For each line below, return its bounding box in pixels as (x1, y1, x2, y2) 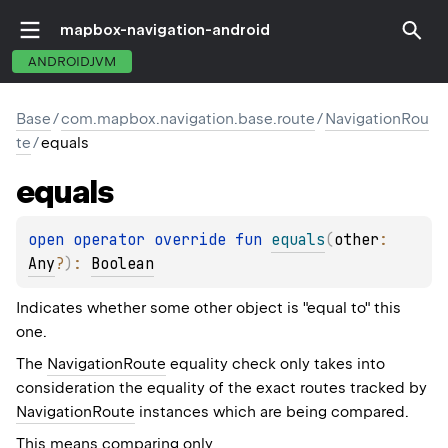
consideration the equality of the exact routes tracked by (16, 379, 427, 398)
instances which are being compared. (135, 403, 409, 422)
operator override (73, 230, 235, 251)
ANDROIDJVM (28, 54, 116, 69)
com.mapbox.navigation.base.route (61, 110, 315, 128)
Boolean (91, 254, 154, 275)
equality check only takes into (166, 355, 385, 374)
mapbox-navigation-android (60, 21, 270, 39)
